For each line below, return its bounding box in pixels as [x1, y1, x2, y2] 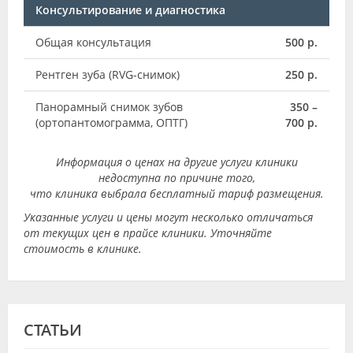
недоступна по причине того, [98, 169, 255, 185]
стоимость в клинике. [24, 240, 142, 256]
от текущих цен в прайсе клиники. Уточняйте [24, 225, 272, 240]
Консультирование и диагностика [35, 2, 225, 17]
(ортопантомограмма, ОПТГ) [35, 114, 188, 130]
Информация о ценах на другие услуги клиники [55, 154, 298, 169]
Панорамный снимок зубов [35, 98, 183, 114]
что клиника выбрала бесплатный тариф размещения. [29, 185, 324, 201]
